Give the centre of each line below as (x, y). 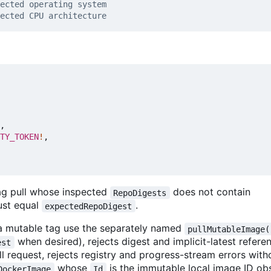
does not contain (210, 192)
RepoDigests (140, 193)
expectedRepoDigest (89, 206)
